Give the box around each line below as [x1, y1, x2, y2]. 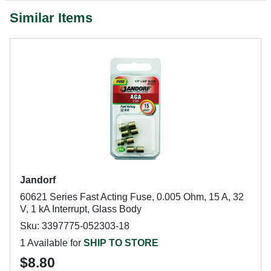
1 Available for [20, 238, 83, 248]
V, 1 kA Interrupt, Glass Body [20, 204, 142, 214]
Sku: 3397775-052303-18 [20, 221, 129, 231]
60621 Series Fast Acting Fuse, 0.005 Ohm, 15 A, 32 [20, 192, 244, 202]
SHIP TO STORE [83, 238, 158, 248]
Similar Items [10, 10, 93, 25]
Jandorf [20, 175, 56, 185]
